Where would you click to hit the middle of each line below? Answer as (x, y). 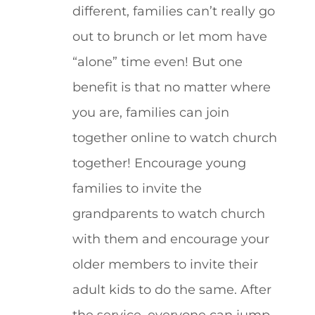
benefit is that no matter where (171, 86)
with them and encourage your (171, 238)
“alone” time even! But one (157, 61)
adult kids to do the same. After (172, 289)
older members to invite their (165, 264)
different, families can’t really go (173, 11)
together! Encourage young (159, 162)
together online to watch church (174, 137)
